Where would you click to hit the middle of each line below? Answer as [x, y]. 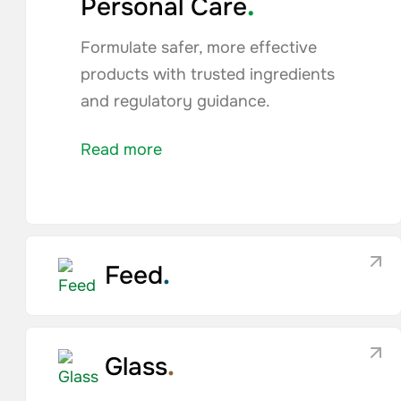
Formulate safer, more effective [199, 47]
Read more [122, 149]
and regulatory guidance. [176, 101]
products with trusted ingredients [208, 74]
